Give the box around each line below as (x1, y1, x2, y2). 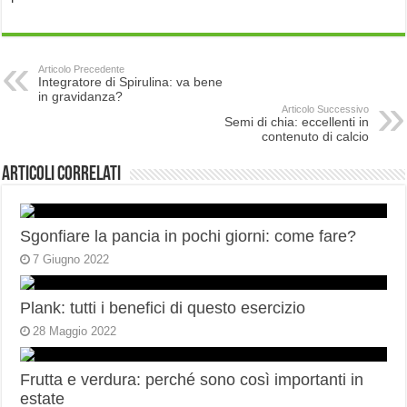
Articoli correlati (2, 164, 122, 186)
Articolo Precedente (38, 64, 125, 75)
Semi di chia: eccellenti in (223, 114, 369, 130)
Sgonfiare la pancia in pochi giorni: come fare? (20, 227, 357, 246)
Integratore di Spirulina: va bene (38, 74, 223, 90)
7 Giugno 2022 (33, 253, 110, 267)
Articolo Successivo (281, 104, 369, 115)
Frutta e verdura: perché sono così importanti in (20, 371, 364, 390)
